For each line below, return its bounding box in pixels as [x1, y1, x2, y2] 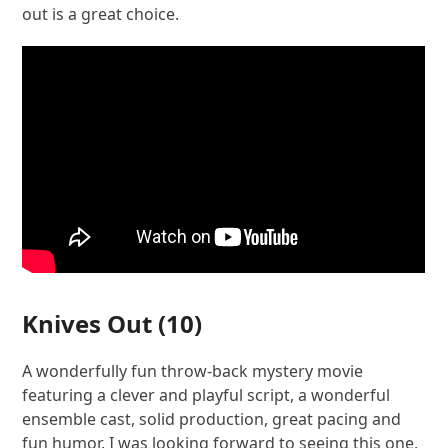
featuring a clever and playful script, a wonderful [22, 383, 391, 406]
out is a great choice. [22, 2, 180, 25]
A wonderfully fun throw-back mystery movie [22, 359, 364, 382]
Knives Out [22, 306, 153, 340]
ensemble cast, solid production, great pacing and [22, 407, 402, 430]
